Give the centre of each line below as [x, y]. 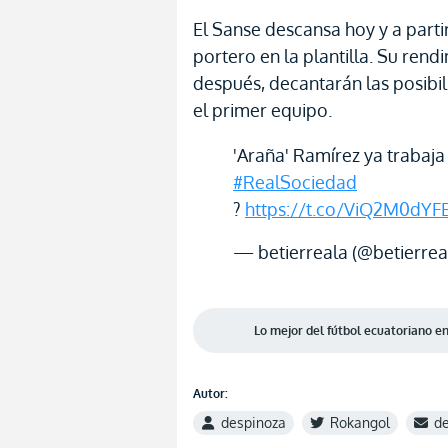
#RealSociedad [295, 182]
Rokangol [360, 422]
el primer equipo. [262, 110]
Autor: [210, 393]
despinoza [253, 422]
